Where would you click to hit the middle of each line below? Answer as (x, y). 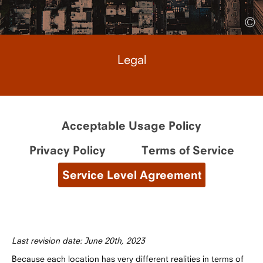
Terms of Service (188, 150)
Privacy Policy (67, 150)
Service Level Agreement (131, 174)
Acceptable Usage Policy (131, 125)
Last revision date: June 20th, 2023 (78, 240)
